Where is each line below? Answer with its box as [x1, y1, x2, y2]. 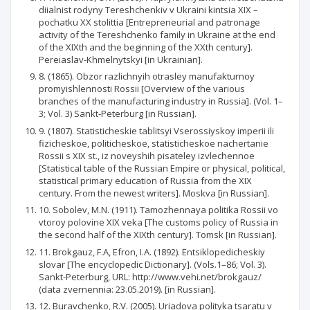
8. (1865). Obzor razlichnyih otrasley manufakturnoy [39, 70, 255, 82]
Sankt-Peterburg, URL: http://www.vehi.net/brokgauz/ [39, 270, 262, 283]
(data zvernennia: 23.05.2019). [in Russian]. [39, 282, 216, 295]
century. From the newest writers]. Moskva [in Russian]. [39, 186, 269, 199]
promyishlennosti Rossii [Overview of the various [39, 82, 245, 95]
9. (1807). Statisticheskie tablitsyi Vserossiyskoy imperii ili [39, 124, 274, 137]
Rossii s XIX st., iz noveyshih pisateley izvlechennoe [39, 149, 255, 162]
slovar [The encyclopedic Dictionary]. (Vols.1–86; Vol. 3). [39, 257, 266, 271]
